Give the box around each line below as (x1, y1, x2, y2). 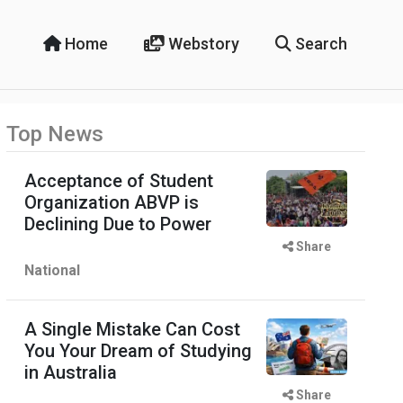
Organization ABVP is (24, 192, 199, 213)
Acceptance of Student (24, 170, 213, 192)
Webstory (164, 34, 239, 53)
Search (291, 34, 347, 53)
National (24, 262, 80, 279)
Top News (6, 121, 103, 147)
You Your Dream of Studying (24, 340, 252, 362)
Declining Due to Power (24, 213, 211, 235)
